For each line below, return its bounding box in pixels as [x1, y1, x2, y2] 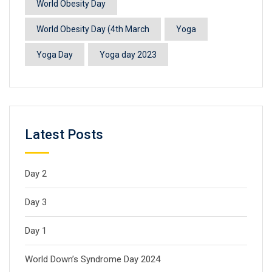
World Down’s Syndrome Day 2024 [25, 254, 160, 265]
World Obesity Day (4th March [36, 24, 149, 34]
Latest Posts [25, 127, 103, 142]
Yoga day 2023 [100, 50, 157, 59]
